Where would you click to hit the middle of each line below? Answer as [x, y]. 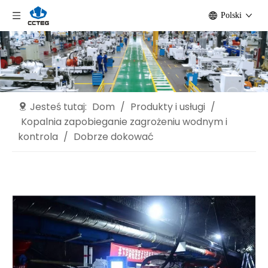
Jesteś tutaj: [58, 106]
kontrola [38, 136]
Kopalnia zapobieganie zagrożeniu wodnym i [124, 121]
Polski [231, 15]
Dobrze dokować [114, 136]
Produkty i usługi [168, 106]
